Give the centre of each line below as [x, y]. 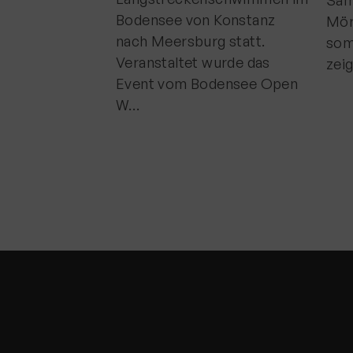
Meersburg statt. [173, 41]
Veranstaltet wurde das [193, 62]
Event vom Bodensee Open [207, 84]
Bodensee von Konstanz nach [214, 20]
